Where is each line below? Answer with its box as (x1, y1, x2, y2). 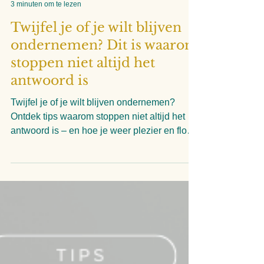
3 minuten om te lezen (11, 28, 81, 37)
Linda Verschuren (11, 18, 67, 27)
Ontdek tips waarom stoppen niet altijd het (11, 140, 185, 150)
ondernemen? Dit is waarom (11, 65, 199, 81)
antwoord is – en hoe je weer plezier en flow (11, 154, 194, 164)
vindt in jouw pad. (11, 168, 84, 178)
